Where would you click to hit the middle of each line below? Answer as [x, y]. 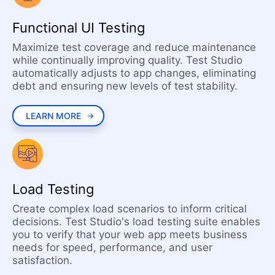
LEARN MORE [53, 115]
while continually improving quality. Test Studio [127, 60]
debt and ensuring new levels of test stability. [125, 86]
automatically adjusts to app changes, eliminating [134, 73]
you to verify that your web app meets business [130, 235]
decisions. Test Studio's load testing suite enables [136, 222]
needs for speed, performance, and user [112, 248]
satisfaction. [42, 261]
